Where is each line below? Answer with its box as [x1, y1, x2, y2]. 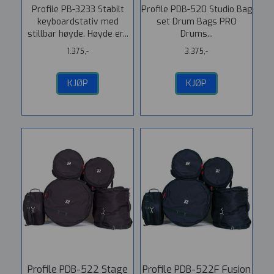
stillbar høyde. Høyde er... [27, 28, 128, 40]
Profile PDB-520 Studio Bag [141, 4, 252, 15]
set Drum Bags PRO [156, 16, 237, 28]
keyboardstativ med [37, 16, 119, 28]
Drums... [180, 28, 213, 40]
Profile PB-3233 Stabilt [31, 4, 124, 15]
